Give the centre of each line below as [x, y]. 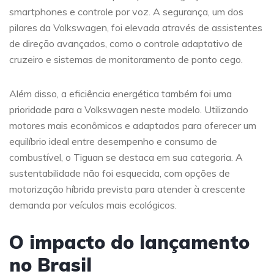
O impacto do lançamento [129, 242]
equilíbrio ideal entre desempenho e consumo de [113, 141]
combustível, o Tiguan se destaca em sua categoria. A [126, 157]
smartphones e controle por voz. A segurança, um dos [126, 11]
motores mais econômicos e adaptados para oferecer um [133, 125]
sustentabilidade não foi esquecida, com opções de [120, 173]
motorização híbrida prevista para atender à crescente [127, 189]
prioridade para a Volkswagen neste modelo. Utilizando [129, 109]
